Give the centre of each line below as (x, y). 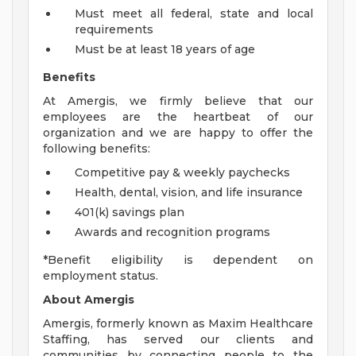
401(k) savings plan (130, 213)
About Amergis (89, 300)
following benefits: (97, 149)
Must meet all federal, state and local (194, 14)
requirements (114, 30)
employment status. (101, 276)
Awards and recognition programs (172, 232)
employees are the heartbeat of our (178, 117)
